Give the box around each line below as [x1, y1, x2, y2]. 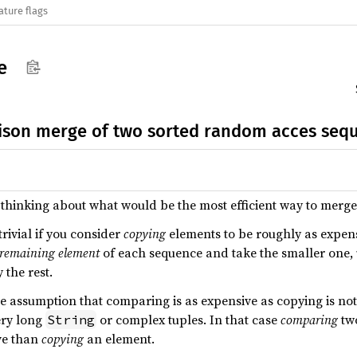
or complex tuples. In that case [96, 311, 280, 328]
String [47, 312, 95, 328]
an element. [84, 330, 155, 347]
